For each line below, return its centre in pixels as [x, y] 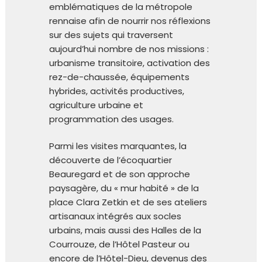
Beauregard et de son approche [120, 174]
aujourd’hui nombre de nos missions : [129, 49]
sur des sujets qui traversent [111, 35]
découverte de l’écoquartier [111, 160]
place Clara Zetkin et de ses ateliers [128, 202]
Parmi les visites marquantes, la [118, 146]
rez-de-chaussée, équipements [119, 77]
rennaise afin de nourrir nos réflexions [130, 20]
